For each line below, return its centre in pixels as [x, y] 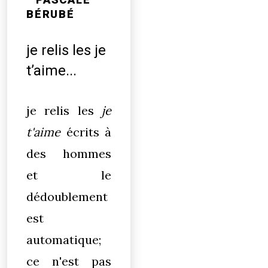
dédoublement [67, 197]
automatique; [64, 240]
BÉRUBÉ [51, 14]
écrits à [86, 132]
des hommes [69, 153]
